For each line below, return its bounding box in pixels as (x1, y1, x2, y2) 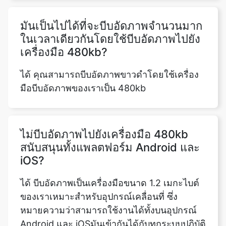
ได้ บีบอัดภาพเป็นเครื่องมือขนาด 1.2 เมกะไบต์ (20, 147, 199, 158)
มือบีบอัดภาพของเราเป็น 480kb (20, 52, 146, 64)
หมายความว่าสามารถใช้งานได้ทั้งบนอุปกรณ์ (20, 175, 197, 186)
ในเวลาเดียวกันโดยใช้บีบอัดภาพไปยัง (20, 2, 200, 16)
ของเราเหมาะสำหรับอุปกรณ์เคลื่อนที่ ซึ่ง (20, 161, 178, 172)
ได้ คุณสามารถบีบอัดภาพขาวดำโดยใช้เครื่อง (20, 39, 199, 50)
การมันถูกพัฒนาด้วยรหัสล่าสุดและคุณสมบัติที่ (20, 202, 200, 213)
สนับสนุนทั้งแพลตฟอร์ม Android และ (20, 110, 200, 124)
